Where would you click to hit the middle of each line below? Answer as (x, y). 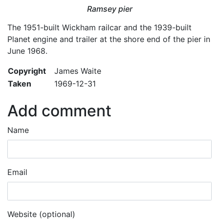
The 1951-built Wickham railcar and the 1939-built (99, 28)
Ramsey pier (109, 9)
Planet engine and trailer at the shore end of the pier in (109, 39)
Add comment (59, 111)
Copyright (27, 71)
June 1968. (27, 51)
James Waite (78, 71)
